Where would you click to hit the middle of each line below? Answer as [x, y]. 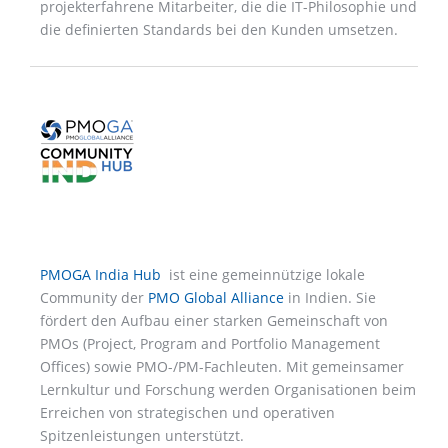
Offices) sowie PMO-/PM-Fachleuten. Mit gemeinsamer [222, 367]
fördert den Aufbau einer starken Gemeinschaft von [214, 321]
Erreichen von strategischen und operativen [187, 413]
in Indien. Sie [330, 298]
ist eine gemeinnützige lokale [265, 275]
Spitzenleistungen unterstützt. [142, 436]
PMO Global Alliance [216, 298]
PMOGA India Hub [100, 275]
